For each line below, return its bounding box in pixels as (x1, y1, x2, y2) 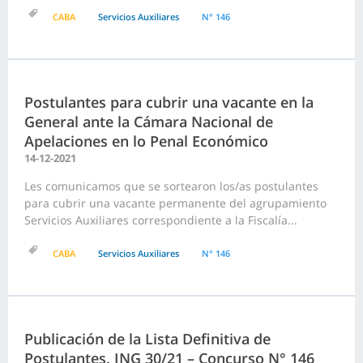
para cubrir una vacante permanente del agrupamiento (24, 195, 327, 211)
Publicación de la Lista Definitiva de (24, 329, 271, 349)
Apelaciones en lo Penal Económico (24, 131, 268, 152)
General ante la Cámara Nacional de (24, 112, 273, 132)
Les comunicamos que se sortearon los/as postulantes (24, 178, 318, 194)
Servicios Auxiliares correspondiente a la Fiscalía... (24, 212, 297, 228)
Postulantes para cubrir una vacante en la (24, 92, 314, 113)
